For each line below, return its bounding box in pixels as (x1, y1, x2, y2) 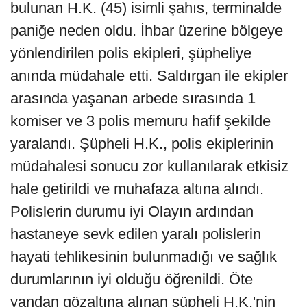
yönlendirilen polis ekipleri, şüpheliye (10, 44, 251, 62)
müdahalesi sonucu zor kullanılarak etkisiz (10, 157, 288, 175)
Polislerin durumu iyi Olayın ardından (10, 202, 254, 220)
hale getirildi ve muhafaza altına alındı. (10, 180, 264, 197)
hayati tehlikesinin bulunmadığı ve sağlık (10, 247, 277, 265)
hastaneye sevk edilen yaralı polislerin (10, 225, 261, 243)
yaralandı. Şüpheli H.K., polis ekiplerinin (10, 134, 273, 152)
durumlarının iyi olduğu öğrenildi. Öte (10, 270, 253, 288)
